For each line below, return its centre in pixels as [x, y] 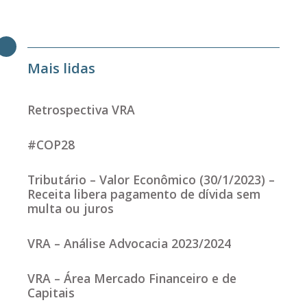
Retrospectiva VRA [81, 110]
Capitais [51, 293]
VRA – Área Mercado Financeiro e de [132, 279]
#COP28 [51, 145]
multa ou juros [71, 209]
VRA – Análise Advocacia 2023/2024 [129, 244]
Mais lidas [61, 69]
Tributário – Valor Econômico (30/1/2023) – [151, 180]
